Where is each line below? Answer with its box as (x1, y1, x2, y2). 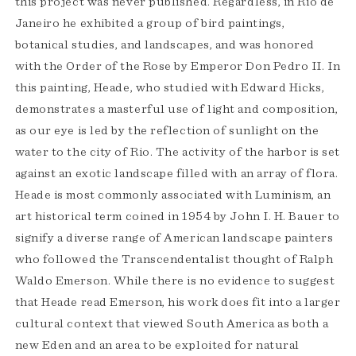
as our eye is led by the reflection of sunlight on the (14, 124, 319, 137)
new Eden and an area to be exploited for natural (14, 339, 300, 352)
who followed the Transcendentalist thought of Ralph (14, 253, 334, 266)
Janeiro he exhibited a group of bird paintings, (14, 17, 285, 30)
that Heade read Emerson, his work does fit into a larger (14, 296, 341, 309)
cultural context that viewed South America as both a (14, 317, 329, 331)
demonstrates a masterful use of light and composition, (14, 103, 339, 116)
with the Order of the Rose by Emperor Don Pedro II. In (14, 60, 341, 73)
